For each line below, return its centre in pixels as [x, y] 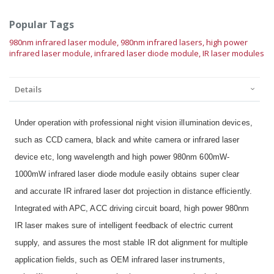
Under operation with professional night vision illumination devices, [134, 123]
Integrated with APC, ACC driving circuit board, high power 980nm [132, 209]
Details [28, 90]
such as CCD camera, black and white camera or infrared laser [127, 140]
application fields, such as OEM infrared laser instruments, [120, 260]
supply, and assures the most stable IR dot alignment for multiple [131, 243]
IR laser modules [233, 54]
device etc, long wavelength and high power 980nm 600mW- [122, 157]
